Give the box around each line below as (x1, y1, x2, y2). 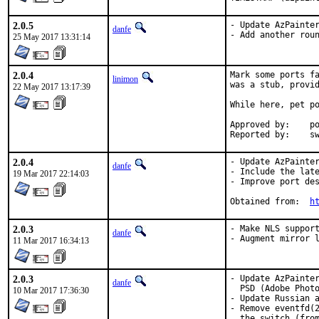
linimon (113, 74, 138, 84)
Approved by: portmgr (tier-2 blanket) (230, 120, 290, 130)
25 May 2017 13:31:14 (13, 32, 90, 42)
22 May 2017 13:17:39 (13, 82, 90, 92)
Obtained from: (300, 197, 310, 206)
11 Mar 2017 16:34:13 (13, 236, 89, 246)
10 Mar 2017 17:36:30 (13, 286, 89, 296)
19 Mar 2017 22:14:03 (13, 169, 89, 179)
